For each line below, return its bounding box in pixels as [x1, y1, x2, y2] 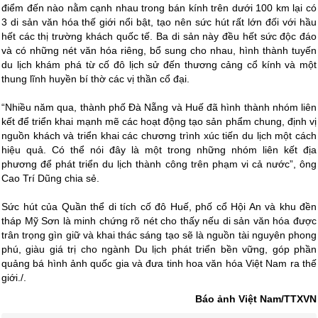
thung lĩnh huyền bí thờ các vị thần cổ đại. [1, 73, 190, 85]
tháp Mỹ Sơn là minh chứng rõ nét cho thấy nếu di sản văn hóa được [1, 215, 317, 227]
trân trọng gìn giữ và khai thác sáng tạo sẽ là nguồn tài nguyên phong [1, 229, 317, 241]
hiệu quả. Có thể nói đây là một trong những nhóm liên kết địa [1, 144, 317, 156]
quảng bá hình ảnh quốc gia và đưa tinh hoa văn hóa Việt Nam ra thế [1, 258, 317, 270]
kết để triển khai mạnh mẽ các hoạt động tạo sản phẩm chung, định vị [1, 116, 317, 128]
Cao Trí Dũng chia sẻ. [1, 172, 99, 185]
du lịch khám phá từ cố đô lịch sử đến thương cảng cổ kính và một [1, 59, 317, 71]
